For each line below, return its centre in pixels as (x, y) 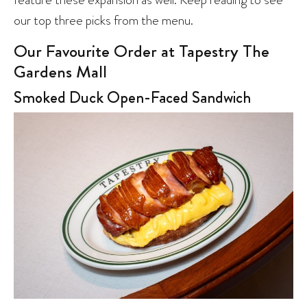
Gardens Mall (60, 72)
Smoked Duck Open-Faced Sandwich (132, 97)
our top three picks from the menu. (103, 20)
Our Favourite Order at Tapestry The (142, 51)
